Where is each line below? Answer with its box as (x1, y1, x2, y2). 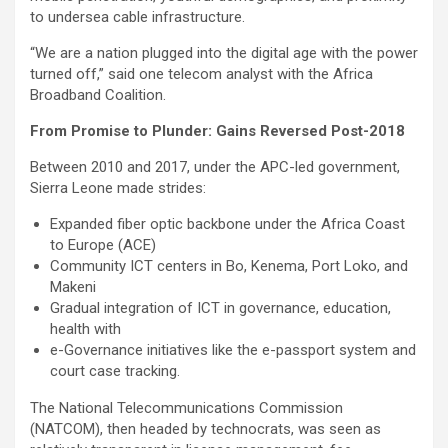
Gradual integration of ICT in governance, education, (50, 299, 391, 318)
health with (50, 320, 121, 339)
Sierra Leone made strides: (30, 179, 206, 198)
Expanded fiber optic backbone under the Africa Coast (50, 215, 405, 234)
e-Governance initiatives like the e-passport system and (50, 341, 416, 360)
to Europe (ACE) (50, 236, 156, 255)
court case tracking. (50, 362, 180, 381)
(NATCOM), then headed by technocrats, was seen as (30, 420, 381, 439)
